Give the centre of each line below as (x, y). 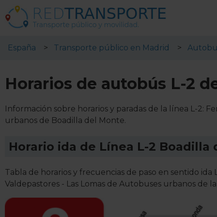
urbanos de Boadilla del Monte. (65, 120)
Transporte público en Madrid (112, 48)
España (22, 48)
